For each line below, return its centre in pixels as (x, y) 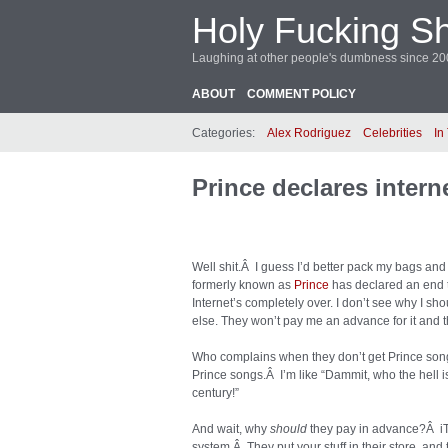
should (288, 429)
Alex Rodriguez (309, 133)
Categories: (223, 133)
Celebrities (392, 133)
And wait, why (231, 429)
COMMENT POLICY (301, 94)
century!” (215, 393)
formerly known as (243, 285)
